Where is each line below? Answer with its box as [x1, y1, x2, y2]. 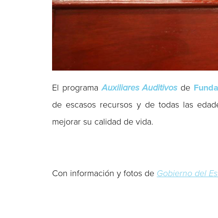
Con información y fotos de [52, 167, 157, 179]
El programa [52, 82, 102, 93]
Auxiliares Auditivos [101, 82, 178, 93]
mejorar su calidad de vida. [52, 116, 154, 127]
